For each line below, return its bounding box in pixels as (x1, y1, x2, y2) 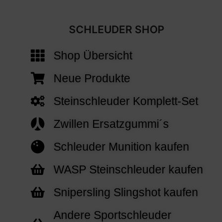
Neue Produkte (53, 72, 130, 85)
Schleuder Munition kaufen (53, 140, 189, 154)
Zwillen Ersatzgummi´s (53, 117, 169, 131)
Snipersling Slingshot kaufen (53, 186, 198, 199)
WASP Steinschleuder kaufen (53, 163, 203, 176)
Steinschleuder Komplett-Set (53, 95, 198, 108)
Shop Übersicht (53, 49, 132, 62)
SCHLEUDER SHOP (68, 23, 165, 36)
